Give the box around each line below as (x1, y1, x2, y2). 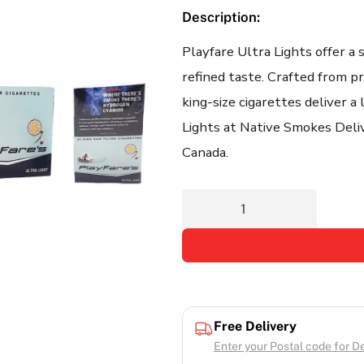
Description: (182, 8, 260, 25)
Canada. (182, 142, 228, 162)
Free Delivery (214, 318, 297, 334)
